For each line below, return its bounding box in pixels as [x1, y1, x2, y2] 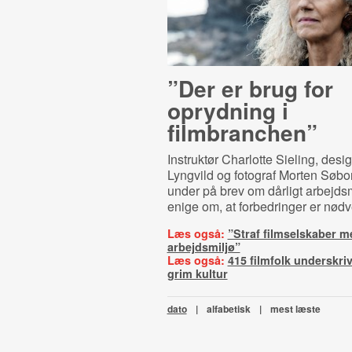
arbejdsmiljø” [167, 239, 240, 255]
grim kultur [167, 266, 228, 281]
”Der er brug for [167, 72, 333, 104]
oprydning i [167, 94, 288, 126]
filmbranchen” [167, 116, 317, 148]
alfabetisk [206, 302, 251, 316]
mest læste [269, 302, 321, 316]
